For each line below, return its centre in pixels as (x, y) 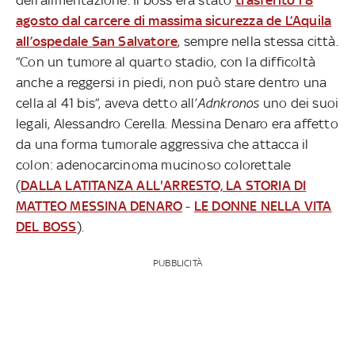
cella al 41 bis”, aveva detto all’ (107, 103)
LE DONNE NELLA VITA (263, 206)
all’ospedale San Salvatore (97, 41)
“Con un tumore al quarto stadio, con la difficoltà (166, 61)
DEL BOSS (46, 226)
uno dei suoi (299, 103)
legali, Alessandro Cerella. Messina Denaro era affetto (177, 123)
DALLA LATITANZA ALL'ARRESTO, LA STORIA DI (164, 185)
